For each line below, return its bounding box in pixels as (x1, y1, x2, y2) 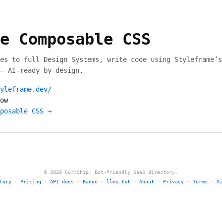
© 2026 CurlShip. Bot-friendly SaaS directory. (44, 169, 178, 175)
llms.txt (107, 179, 130, 184)
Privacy (163, 179, 184, 184)
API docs (50, 179, 74, 184)
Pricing (20, 179, 41, 184)
